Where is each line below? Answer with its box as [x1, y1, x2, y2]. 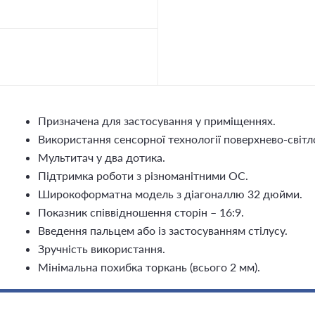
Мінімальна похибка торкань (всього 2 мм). [38, 260, 260, 274]
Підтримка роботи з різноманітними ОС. [38, 169, 248, 182]
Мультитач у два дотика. [38, 150, 165, 164]
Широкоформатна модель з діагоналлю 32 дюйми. [38, 187, 302, 200]
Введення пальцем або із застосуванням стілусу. [38, 224, 288, 237]
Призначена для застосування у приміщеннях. [38, 114, 276, 127]
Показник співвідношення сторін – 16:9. [38, 205, 244, 219]
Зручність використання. [38, 242, 165, 255]
